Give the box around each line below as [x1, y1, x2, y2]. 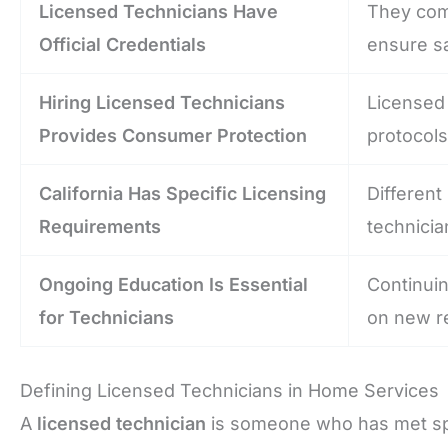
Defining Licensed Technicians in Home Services [20, 379, 439, 401]
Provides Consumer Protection [39, 124, 307, 146]
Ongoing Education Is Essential [39, 273, 308, 295]
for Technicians [39, 306, 174, 328]
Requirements [39, 215, 161, 237]
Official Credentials [39, 33, 206, 55]
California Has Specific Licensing [39, 182, 326, 204]
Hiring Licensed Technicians [39, 91, 285, 113]
